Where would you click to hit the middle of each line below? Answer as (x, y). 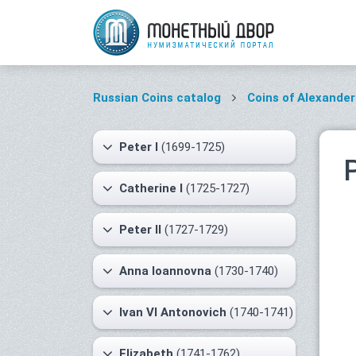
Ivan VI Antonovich (173, 312)
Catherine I (151, 188)
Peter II (140, 230)
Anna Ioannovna (165, 271)
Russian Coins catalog (157, 98)
